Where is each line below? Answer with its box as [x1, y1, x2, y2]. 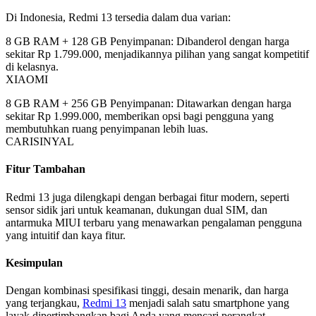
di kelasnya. [6, 61, 59, 73]
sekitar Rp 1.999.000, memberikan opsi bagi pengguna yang [6, 110, 274, 123]
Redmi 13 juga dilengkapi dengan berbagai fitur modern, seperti [6, 190, 289, 203]
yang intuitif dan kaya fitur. [6, 229, 126, 241]
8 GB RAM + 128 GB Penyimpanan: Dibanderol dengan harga [6, 35, 289, 48]
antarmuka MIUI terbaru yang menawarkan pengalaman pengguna [6, 216, 302, 229]
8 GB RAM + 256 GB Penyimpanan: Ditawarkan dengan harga [6, 97, 291, 110]
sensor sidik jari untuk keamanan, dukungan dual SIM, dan [6, 203, 267, 216]
